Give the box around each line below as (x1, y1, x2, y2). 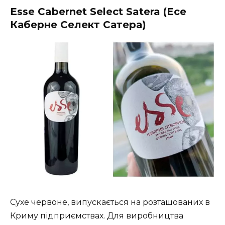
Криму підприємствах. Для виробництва (10, 210, 183, 220)
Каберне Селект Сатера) (10, 19, 146, 31)
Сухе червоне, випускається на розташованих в (10, 197, 210, 207)
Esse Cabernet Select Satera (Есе (10, 6, 186, 18)
